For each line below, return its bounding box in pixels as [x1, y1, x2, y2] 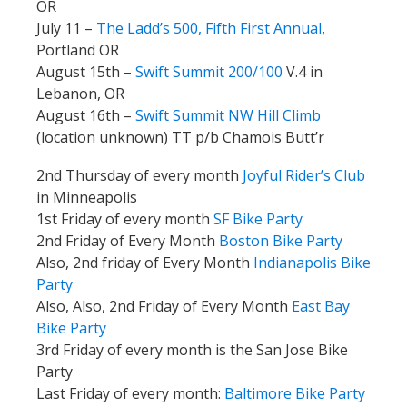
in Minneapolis [36, 186, 137, 207]
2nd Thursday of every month [36, 164, 239, 185]
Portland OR [36, 39, 119, 60]
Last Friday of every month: [36, 382, 221, 403]
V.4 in [283, 61, 323, 82]
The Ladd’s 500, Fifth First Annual [96, 17, 322, 38]
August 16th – [36, 104, 135, 125]
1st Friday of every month [36, 208, 213, 229]
